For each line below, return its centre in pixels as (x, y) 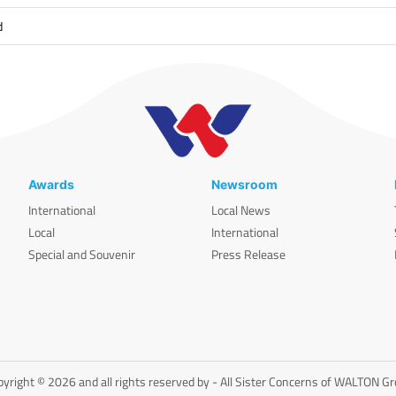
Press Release (248, 254)
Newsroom (244, 184)
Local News (241, 209)
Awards (51, 184)
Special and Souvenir (81, 254)
